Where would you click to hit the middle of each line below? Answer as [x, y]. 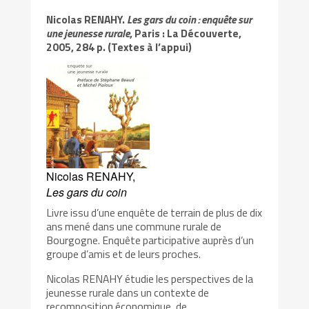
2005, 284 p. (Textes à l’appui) [119, 47]
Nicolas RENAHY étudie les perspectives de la [150, 278]
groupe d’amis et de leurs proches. [124, 254]
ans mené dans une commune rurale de [134, 227]
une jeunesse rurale [88, 33]
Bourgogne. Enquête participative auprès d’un [150, 240]
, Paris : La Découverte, [186, 33]
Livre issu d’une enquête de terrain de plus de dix [154, 213]
